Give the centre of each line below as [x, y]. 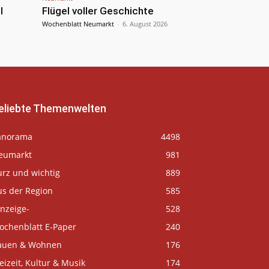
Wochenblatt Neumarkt [78, 24]
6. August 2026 [145, 24]
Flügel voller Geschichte [98, 11]
